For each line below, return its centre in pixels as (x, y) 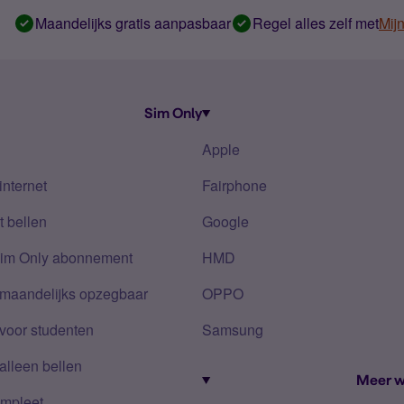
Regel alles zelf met (316, 23)
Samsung (233, 330)
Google (225, 221)
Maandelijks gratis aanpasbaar (133, 23)
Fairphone (234, 185)
